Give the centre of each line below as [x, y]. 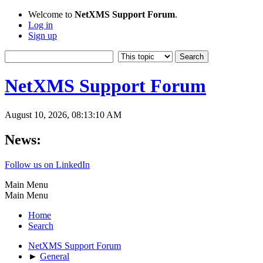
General [55, 256]
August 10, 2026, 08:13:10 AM [63, 114]
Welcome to [51, 14]
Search [41, 225]
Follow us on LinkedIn [47, 164]
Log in [41, 25]
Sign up [43, 36]
